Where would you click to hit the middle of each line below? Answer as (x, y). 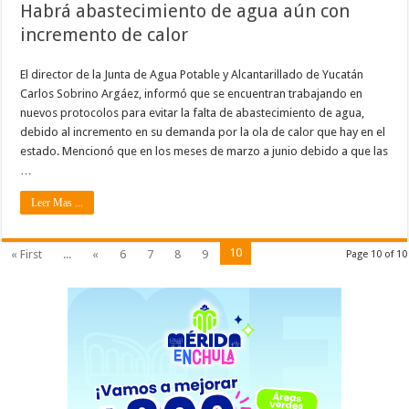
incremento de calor (105, 35)
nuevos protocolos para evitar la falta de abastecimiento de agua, (193, 113)
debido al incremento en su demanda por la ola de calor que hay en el (203, 132)
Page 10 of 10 (376, 254)
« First (27, 254)
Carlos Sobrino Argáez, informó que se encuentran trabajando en (192, 94)
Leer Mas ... (58, 203)
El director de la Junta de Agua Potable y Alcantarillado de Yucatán (192, 74)
